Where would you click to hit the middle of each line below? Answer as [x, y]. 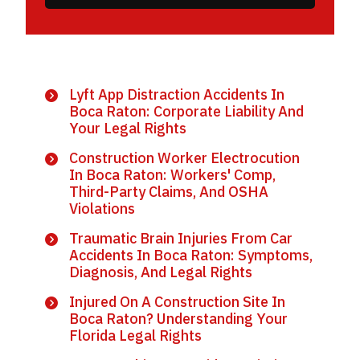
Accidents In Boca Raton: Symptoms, [191, 255]
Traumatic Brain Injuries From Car [181, 238]
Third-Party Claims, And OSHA [169, 192]
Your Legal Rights [128, 128]
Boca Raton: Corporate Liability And [186, 111]
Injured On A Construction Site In [177, 302]
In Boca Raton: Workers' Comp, [172, 175]
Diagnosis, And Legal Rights [161, 272]
